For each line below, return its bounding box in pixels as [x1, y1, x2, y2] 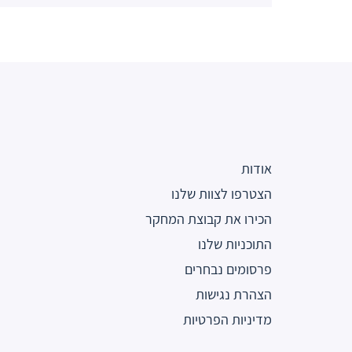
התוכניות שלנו [198, 234, 272, 253]
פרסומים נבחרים [185, 259, 272, 278]
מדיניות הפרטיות [183, 310, 272, 328]
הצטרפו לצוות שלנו [171, 184, 272, 203]
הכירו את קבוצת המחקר [145, 209, 272, 228]
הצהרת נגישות [196, 284, 272, 303]
